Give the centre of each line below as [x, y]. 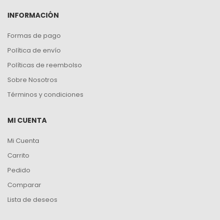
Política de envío [34, 50]
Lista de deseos [32, 199]
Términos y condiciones [45, 94]
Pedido [19, 170]
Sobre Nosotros [32, 80]
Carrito [18, 155]
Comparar [24, 185]
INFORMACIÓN [33, 15]
